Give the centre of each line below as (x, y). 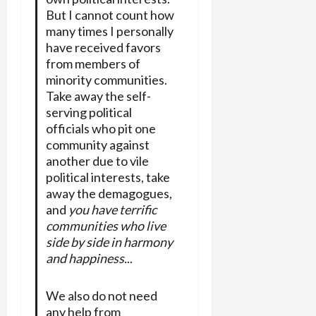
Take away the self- (98, 96)
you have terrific (112, 209)
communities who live (105, 225)
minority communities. (106, 79)
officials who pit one (101, 128)
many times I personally (109, 31)
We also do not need (101, 295)
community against (97, 144)
